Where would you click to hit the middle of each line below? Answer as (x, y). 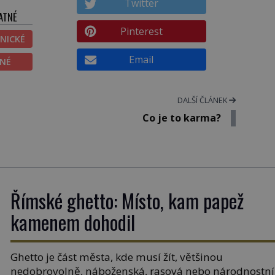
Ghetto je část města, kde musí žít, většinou (117, 257)
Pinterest (141, 31)
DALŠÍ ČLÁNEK (203, 100)
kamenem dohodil (73, 222)
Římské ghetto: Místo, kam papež (127, 200)
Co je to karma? (181, 118)
